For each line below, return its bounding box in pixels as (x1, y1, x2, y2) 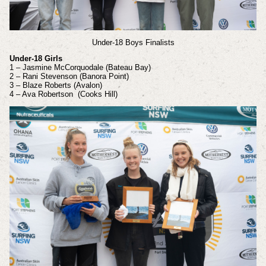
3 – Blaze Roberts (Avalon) (9, 81, 102, 90)
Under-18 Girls (9, 54, 62, 64)
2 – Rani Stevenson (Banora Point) (9, 72, 129, 81)
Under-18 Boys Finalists (91, 37, 175, 47)
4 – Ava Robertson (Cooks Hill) (9, 90, 118, 99)
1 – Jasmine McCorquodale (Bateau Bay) (9, 63, 151, 72)
